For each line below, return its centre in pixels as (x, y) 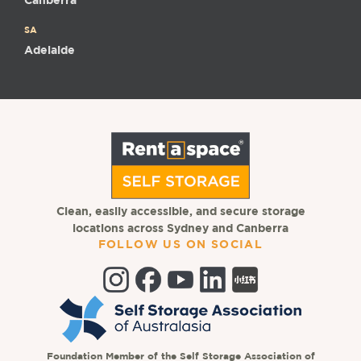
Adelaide (50, 50)
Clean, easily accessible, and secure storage (180, 212)
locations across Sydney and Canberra (180, 228)
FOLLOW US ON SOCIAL (180, 245)
